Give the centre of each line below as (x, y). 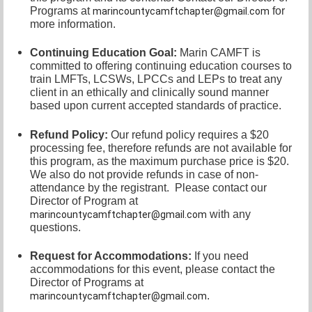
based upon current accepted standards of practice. (156, 106)
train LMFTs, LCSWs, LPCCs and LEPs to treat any (156, 79)
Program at (111, 201)
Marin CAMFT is (220, 53)
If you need (220, 256)
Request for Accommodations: (111, 256)
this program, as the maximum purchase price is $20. (159, 161)
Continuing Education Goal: (103, 53)
